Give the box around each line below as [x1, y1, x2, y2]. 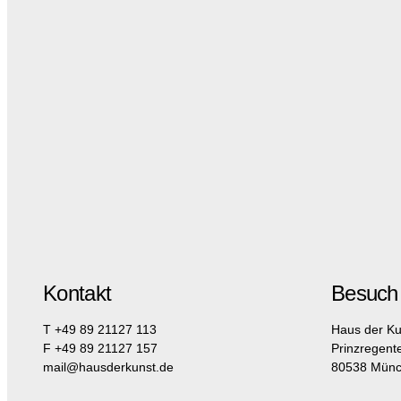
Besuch [330, 281, 398, 305]
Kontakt [43, 281, 112, 305]
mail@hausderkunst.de [43, 360, 174, 374]
